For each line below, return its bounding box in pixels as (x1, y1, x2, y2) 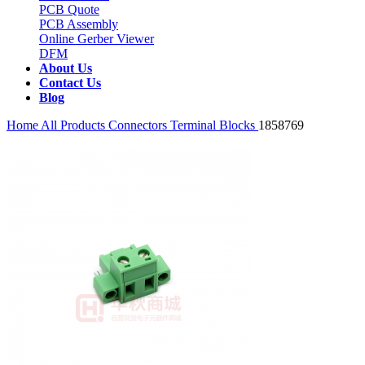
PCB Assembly (39, 17, 118, 31)
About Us (39, 61, 92, 75)
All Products (38, 118, 108, 132)
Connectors (108, 118, 170, 132)
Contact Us (39, 76, 101, 90)
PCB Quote (39, 2, 99, 16)
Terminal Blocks (170, 118, 258, 132)
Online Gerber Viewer (39, 32, 154, 46)
